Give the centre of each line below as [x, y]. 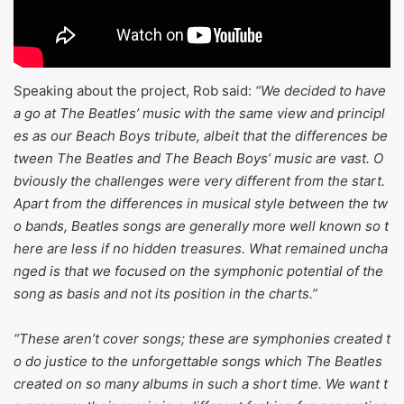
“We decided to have [322, 90]
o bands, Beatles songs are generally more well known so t [201, 225]
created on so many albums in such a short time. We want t [201, 383]
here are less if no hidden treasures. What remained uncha [201, 248]
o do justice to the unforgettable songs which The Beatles [200, 361]
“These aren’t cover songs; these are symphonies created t [202, 338]
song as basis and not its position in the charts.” [165, 293]
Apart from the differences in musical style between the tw [201, 203]
